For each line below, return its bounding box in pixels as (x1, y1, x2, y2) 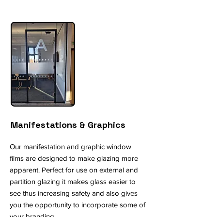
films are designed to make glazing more (10, 154, 138, 162)
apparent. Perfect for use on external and (10, 166, 138, 174)
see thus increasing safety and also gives (10, 189, 138, 197)
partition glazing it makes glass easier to (10, 177, 136, 186)
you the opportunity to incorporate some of (10, 201, 145, 209)
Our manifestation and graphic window (10, 142, 131, 151)
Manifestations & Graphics (11, 119, 128, 130)
